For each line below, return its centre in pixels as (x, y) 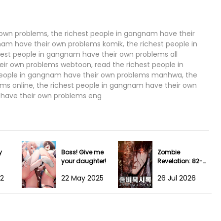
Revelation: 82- (180, 161)
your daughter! (84, 161)
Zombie (169, 152)
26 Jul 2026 (177, 178)
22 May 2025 (82, 178)
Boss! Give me (82, 152)
